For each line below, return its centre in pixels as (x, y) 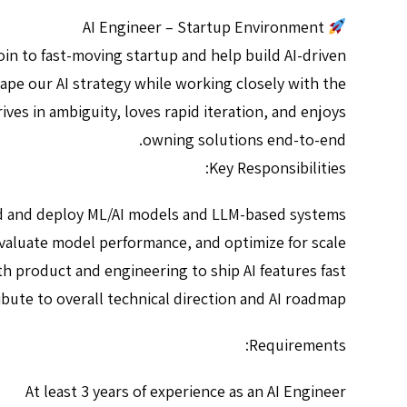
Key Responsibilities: (278, 168)
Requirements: (298, 345)
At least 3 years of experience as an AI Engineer (186, 392)
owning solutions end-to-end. (244, 140)
